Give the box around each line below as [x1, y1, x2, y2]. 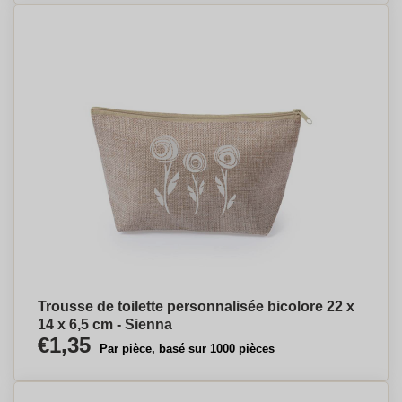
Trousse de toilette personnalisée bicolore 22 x [38, 299, 354, 314]
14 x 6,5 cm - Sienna [38, 317, 172, 332]
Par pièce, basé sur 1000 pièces [100, 342, 275, 355]
